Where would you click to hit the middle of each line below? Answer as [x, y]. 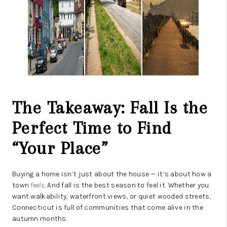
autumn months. [40, 219]
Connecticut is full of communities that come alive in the [108, 208]
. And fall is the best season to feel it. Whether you [127, 185]
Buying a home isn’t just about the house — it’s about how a [112, 174]
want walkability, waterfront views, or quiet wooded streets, [112, 197]
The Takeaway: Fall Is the [110, 108]
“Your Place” [60, 148]
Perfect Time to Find [92, 128]
